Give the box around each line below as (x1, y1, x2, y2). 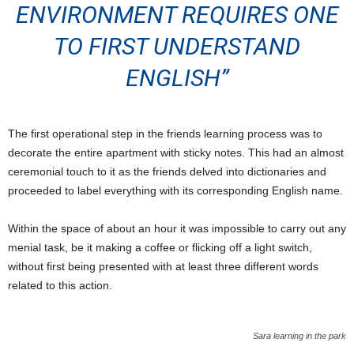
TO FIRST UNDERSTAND (54, 32, 300, 60)
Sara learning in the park (253, 331, 346, 341)
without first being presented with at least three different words (8, 260, 318, 273)
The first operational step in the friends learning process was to (8, 127, 322, 140)
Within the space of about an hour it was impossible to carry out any (8, 222, 346, 235)
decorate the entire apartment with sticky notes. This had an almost (8, 146, 344, 159)
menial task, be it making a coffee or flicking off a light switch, (8, 241, 312, 254)
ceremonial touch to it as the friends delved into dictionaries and (8, 165, 326, 178)
